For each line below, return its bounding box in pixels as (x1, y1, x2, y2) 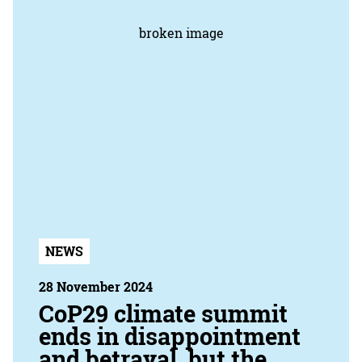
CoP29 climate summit (39, 297, 288, 330)
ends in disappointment (39, 320, 301, 352)
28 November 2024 (39, 277, 153, 296)
